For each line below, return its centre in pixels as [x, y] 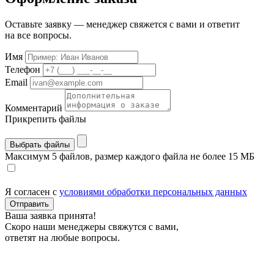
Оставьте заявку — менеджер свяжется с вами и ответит [122, 24]
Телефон [24, 70]
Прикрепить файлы [46, 119]
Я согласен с [32, 192]
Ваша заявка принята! [50, 216]
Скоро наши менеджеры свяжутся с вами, [92, 227]
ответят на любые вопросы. [62, 238]
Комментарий [34, 108]
